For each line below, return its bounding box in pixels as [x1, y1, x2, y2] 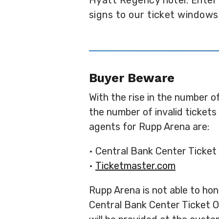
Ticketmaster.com [95, 160, 175, 172]
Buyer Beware [89, 71, 175, 85]
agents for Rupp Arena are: [89, 121, 209, 132]
